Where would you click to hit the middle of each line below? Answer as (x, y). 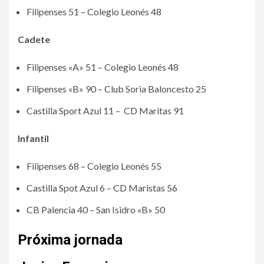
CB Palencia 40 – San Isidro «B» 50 (96, 209)
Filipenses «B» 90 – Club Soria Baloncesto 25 (116, 89)
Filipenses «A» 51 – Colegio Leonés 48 (103, 67)
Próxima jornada (70, 240)
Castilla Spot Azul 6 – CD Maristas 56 (102, 188)
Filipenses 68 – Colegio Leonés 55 (94, 166)
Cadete (34, 39)
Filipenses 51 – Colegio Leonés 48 (94, 11)
